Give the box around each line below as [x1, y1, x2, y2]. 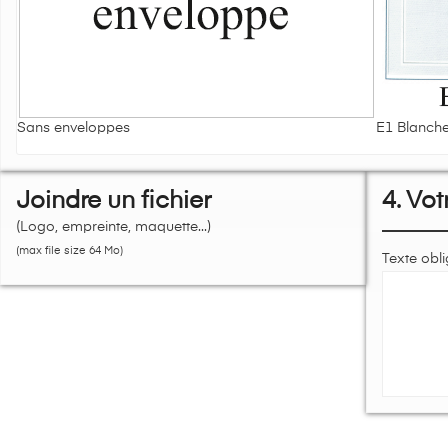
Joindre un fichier [16, 189, 211, 213]
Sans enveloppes [17, 121, 130, 135]
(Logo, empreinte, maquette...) [16, 220, 211, 234]
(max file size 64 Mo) [16, 246, 123, 256]
